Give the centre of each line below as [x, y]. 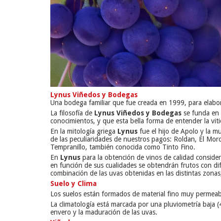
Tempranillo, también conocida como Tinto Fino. [123, 147]
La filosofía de [72, 113]
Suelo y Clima [74, 184]
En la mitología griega [84, 131]
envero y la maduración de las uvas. [104, 212]
